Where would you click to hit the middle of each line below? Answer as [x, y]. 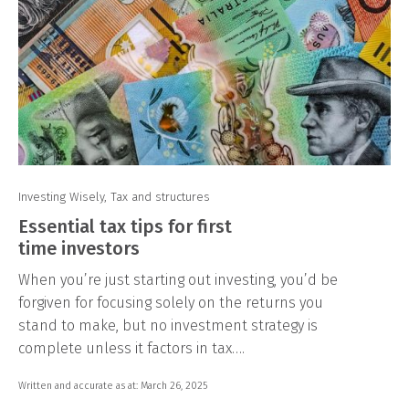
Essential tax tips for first [125, 226]
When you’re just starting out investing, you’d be [178, 279]
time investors [79, 248]
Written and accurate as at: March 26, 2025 [113, 385]
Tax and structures [160, 196]
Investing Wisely [61, 196]
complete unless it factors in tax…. [131, 348]
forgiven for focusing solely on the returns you [171, 302]
